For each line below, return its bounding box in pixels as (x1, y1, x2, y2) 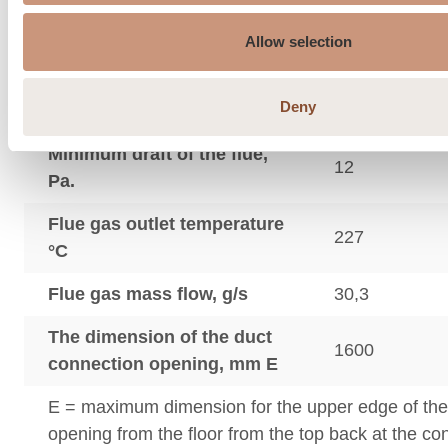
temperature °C (48, 31, 177, 51)
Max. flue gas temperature (48, 74, 270, 94)
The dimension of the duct (48, 327, 272, 347)
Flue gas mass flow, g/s (48, 284, 248, 304)
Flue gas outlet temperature (48, 214, 284, 234)
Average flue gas (48, 4, 191, 24)
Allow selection (244, 32, 352, 50)
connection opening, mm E (48, 354, 278, 374)
